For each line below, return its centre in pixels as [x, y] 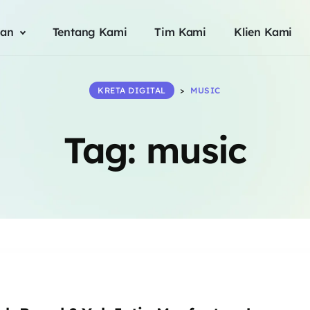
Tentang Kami [90, 32]
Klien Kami [263, 32]
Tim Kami [180, 32]
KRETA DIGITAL [132, 90]
